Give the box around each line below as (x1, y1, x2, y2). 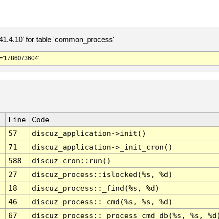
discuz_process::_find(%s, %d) (31, 184, 159, 193)
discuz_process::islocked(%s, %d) (31, 170, 173, 179)
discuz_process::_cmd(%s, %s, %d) (31, 197, 173, 206)
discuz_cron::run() (31, 156, 111, 165)
